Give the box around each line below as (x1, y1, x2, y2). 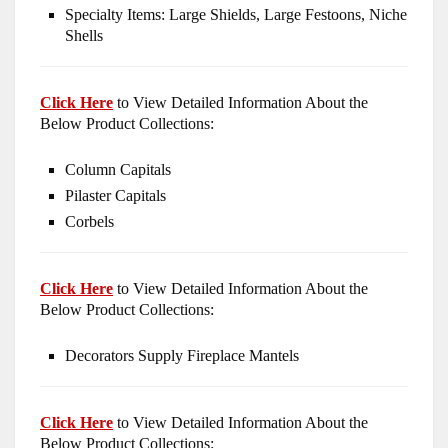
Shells (65, 27, 103, 45)
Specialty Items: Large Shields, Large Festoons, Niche (65, 6, 407, 24)
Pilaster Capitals (65, 187, 166, 205)
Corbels (65, 213, 114, 231)
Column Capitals (65, 161, 171, 179)
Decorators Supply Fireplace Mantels (65, 347, 299, 365)
